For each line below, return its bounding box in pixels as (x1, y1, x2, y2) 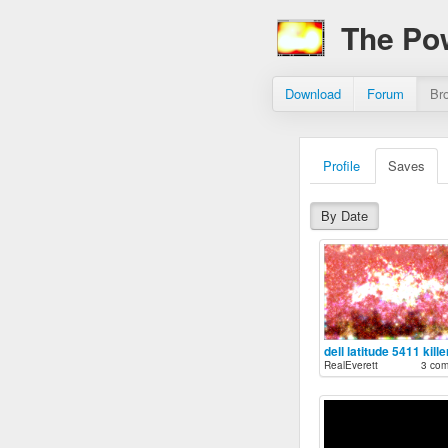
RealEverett (323, 358, 378, 372)
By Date (320, 206, 368, 225)
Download (285, 84, 341, 103)
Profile (322, 156, 360, 175)
